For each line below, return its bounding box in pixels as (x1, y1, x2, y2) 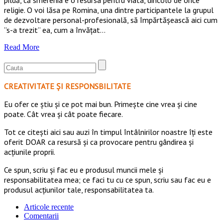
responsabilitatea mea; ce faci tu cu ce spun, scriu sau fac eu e (4, 174, 211, 185)
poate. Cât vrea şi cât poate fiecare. (4, 109, 123, 119)
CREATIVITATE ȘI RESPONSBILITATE (4, 81, 131, 91)
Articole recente (24, 202, 74, 211)
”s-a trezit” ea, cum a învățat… (4, 24, 106, 35)
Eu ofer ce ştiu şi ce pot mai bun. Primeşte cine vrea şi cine (4, 99, 197, 109)
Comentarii (24, 211, 59, 220)
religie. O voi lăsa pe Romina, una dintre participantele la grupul (4, 4, 214, 15)
